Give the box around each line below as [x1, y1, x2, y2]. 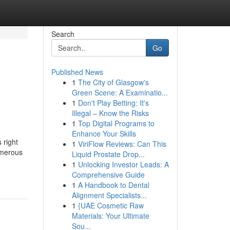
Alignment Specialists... [71, 190, 147, 200]
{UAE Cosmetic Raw [78, 200, 144, 210]
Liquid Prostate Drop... [71, 149, 145, 159]
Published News [51, 67, 103, 77]
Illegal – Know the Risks [71, 108, 149, 118]
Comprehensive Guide [71, 169, 145, 180]
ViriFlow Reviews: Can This [78, 139, 166, 149]
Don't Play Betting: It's [78, 98, 149, 108]
